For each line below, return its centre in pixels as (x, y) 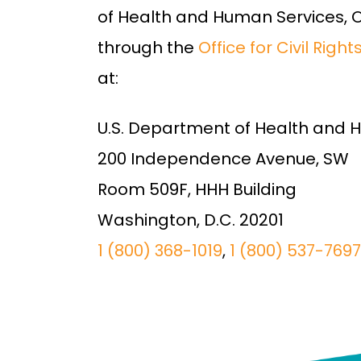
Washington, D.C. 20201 (190, 220)
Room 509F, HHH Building (197, 189)
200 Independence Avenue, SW (223, 158)
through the (147, 47)
